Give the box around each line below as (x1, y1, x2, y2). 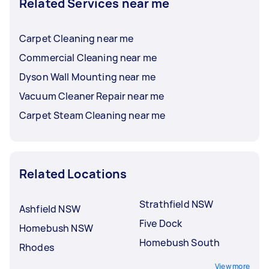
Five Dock (139, 216, 183, 230)
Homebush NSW (19, 221, 93, 235)
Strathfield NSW (139, 197, 214, 211)
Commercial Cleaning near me (19, 50, 157, 64)
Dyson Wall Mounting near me (19, 70, 156, 83)
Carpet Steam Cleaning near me (19, 108, 166, 122)
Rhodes (19, 240, 54, 254)
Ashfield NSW (19, 202, 80, 216)
